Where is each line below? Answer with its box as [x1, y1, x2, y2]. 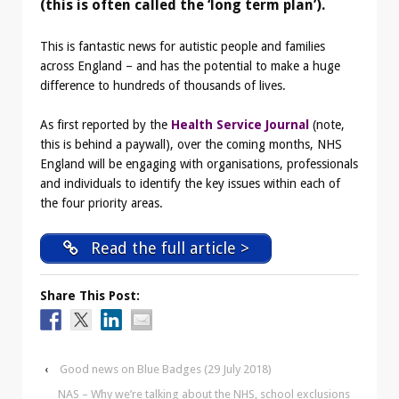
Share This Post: [40, 288, 140, 303]
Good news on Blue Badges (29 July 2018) [60, 362, 272, 376]
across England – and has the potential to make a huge [40, 58, 340, 73]
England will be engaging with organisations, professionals [40, 157, 358, 172]
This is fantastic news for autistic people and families [40, 38, 325, 53]
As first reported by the [40, 118, 171, 133]
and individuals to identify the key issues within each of [40, 176, 340, 191]
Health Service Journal [171, 118, 309, 133]
